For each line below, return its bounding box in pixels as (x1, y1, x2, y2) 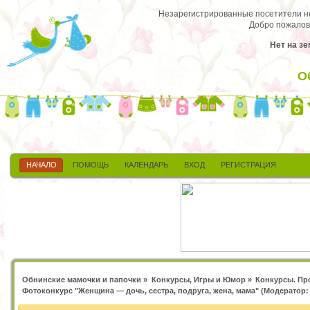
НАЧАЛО (26, 161, 57, 169)
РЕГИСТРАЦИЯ (221, 161, 276, 169)
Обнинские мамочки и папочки (22, 275, 142, 284)
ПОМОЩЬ (73, 161, 109, 169)
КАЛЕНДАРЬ (125, 161, 168, 169)
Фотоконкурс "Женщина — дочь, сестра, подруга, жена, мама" (22, 286, 259, 295)
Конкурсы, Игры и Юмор (151, 275, 246, 284)
